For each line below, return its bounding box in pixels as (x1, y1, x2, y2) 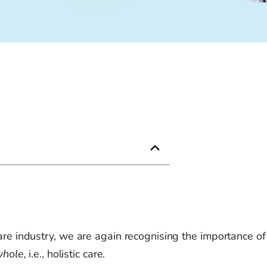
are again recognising (76, 229, 179, 244)
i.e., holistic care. (26, 247, 105, 262)
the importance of (179, 229, 266, 244)
